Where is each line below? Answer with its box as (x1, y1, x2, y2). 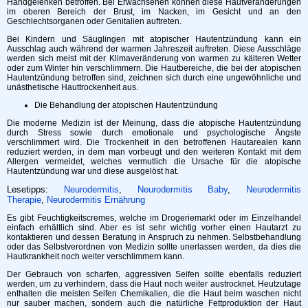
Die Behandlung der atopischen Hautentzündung (34, 100, 218, 110)
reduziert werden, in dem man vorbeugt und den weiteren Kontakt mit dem (7, 146, 301, 157)
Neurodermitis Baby (137, 184, 228, 195)
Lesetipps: (7, 184, 64, 195)
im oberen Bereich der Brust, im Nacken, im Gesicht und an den (7, 6, 301, 16)
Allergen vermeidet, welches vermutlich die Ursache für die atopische (7, 156, 301, 166)
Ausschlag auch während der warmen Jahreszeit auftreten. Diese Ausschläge (7, 43, 301, 54)
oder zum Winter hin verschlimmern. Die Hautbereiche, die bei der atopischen (7, 63, 301, 73)
